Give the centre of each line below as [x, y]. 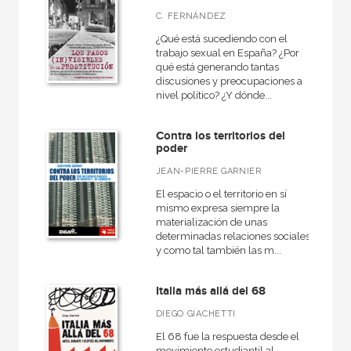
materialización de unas [211, 222]
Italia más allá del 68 [210, 291]
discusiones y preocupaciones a [229, 81]
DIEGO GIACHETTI [195, 314]
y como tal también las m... [218, 250]
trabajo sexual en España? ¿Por [227, 53]
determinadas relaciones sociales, [234, 236]
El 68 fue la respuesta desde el [227, 337]
